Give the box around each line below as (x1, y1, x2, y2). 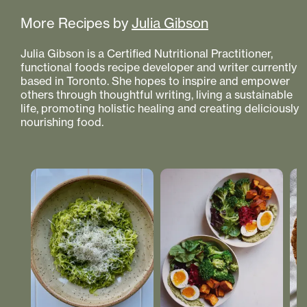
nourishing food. (21, 115, 103, 129)
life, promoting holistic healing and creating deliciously (21, 101, 299, 115)
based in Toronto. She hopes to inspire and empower (21, 74, 290, 88)
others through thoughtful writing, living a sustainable (21, 88, 293, 101)
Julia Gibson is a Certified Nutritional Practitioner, (21, 47, 273, 60)
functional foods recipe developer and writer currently (21, 60, 297, 74)
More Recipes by (21, 14, 128, 32)
